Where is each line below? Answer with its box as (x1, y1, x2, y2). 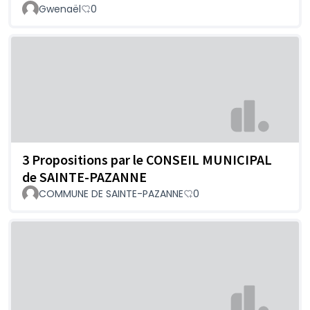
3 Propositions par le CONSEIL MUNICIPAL (22, 151, 272, 169)
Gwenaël (39, 1, 81, 16)
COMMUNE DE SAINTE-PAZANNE (39, 187, 183, 201)
